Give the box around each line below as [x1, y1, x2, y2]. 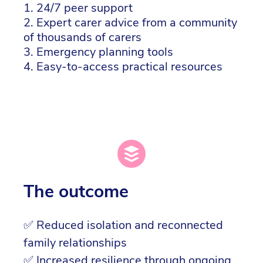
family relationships [23, 235, 127, 251]
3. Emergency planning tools [23, 43, 176, 60]
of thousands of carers [23, 29, 141, 45]
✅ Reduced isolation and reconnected [23, 217, 223, 234]
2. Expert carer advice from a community [23, 14, 237, 31]
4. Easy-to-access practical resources [23, 58, 222, 75]
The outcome [23, 180, 129, 204]
